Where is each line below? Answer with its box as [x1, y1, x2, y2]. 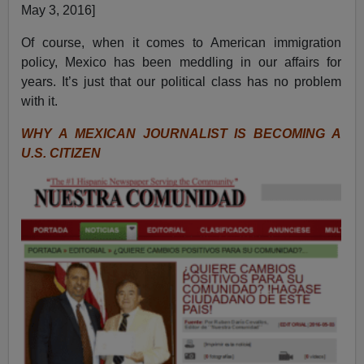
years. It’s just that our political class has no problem [21, 75, 341, 89]
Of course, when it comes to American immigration [21, 36, 341, 50]
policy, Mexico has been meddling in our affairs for [21, 55, 341, 70]
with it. [21, 94, 58, 109]
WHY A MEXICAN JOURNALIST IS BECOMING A [21, 127, 341, 141]
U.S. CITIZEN [21, 146, 102, 161]
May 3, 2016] [21, 3, 96, 18]
